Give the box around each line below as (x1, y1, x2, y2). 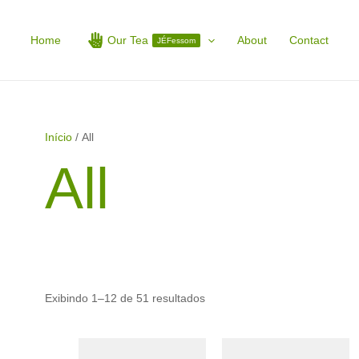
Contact (289, 34, 329, 46)
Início (45, 131, 72, 143)
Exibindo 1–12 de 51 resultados (45, 292, 205, 305)
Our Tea (107, 34, 148, 46)
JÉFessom (156, 35, 196, 45)
